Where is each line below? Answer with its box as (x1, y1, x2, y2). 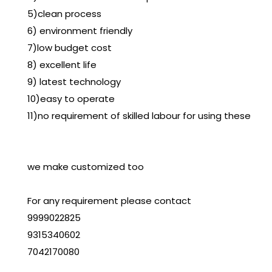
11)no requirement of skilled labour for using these (27, 109, 251, 123)
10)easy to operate (27, 92, 115, 106)
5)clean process (27, 7, 101, 21)
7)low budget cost (27, 41, 112, 55)
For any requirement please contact (27, 194, 191, 208)
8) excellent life (27, 58, 97, 72)
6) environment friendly (27, 24, 132, 38)
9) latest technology (27, 75, 121, 89)
